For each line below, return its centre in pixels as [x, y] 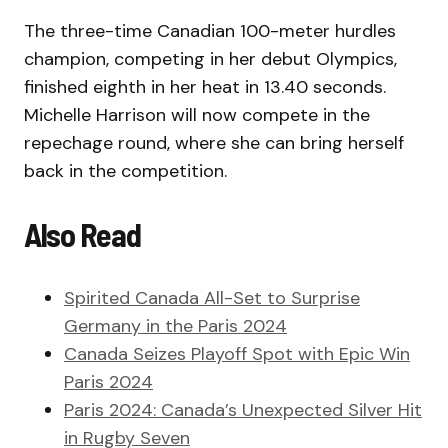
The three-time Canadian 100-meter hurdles [210, 31]
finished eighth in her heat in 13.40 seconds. [205, 87]
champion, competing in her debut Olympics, [210, 59]
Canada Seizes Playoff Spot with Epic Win [237, 354]
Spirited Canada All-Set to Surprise [212, 298]
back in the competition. [128, 171]
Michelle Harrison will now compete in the [197, 115]
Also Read [82, 234]
